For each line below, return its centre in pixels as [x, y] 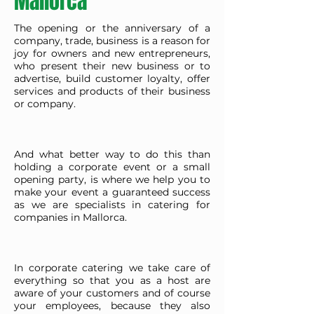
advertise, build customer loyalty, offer [112, 78]
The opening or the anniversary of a [112, 28]
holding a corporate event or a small [112, 167]
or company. [45, 104]
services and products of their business [112, 91]
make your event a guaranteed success [112, 192]
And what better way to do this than [112, 154]
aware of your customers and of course [112, 293]
